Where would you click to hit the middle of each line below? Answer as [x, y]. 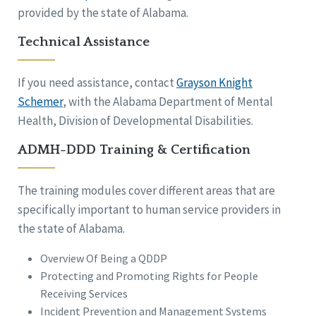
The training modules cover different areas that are [146, 191]
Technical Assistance [84, 42]
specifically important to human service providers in [149, 210]
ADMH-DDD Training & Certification [134, 150]
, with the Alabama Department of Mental [168, 102]
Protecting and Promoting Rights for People [149, 276]
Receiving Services [84, 294]
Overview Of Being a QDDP [104, 259]
